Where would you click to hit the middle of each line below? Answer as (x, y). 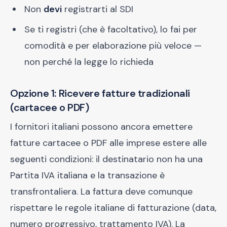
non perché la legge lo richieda (89, 62)
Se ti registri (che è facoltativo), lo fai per (111, 29)
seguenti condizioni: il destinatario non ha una (106, 159)
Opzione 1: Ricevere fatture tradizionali (100, 93)
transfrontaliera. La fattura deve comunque (101, 192)
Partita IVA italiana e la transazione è (87, 175)
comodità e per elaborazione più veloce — (113, 46)
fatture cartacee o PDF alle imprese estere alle (108, 143)
